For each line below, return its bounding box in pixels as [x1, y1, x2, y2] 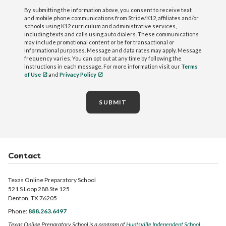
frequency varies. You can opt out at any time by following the [24, 55, 182, 62]
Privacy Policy [60, 71, 96, 78]
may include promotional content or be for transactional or [24, 39, 175, 46]
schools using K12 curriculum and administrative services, [24, 23, 177, 30]
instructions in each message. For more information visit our [24, 63, 181, 70]
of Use [24, 71, 41, 78]
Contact [8, 150, 41, 161]
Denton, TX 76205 [8, 194, 57, 202]
